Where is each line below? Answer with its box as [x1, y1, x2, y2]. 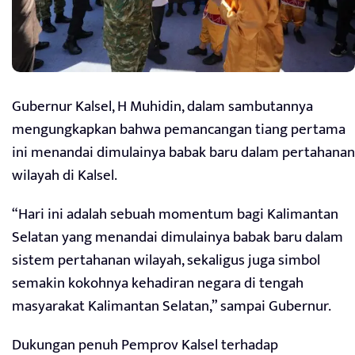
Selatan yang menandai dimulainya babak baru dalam [12, 224, 343, 250]
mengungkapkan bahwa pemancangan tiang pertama [12, 116, 345, 142]
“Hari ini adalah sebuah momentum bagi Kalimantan [12, 201, 338, 227]
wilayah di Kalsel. [12, 162, 117, 188]
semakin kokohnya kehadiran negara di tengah [12, 270, 303, 296]
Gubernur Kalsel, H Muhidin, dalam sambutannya [12, 94, 313, 119]
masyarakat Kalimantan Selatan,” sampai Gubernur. [12, 293, 331, 319]
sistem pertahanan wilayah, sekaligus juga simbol [12, 247, 320, 273]
